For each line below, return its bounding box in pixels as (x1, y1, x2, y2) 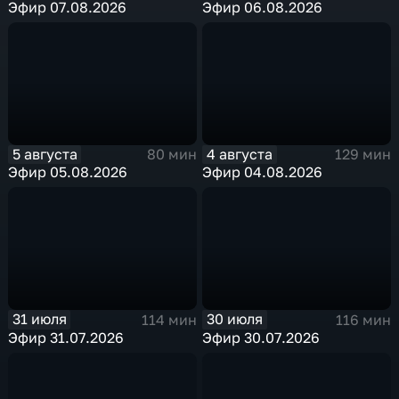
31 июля (12, 310, 67, 329)
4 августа (207, 144, 273, 163)
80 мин (146, 145, 197, 164)
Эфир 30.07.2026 (202, 328, 321, 346)
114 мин (141, 310, 197, 329)
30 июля (207, 310, 264, 329)
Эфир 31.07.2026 (8, 328, 125, 346)
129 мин (334, 145, 391, 164)
